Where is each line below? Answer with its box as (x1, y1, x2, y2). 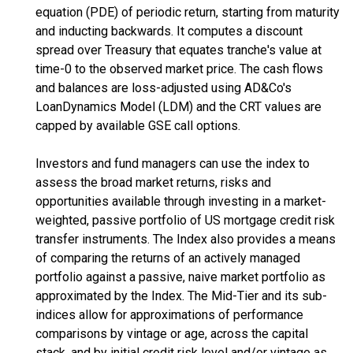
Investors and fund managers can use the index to (35, 156, 310, 171)
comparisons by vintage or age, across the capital (35, 326, 308, 341)
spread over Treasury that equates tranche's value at (35, 43, 321, 58)
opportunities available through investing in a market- (35, 194, 326, 209)
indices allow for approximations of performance (35, 307, 303, 322)
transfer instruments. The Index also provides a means (35, 232, 336, 247)
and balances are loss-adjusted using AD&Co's (35, 80, 292, 95)
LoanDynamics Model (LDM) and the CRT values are (35, 99, 321, 114)
